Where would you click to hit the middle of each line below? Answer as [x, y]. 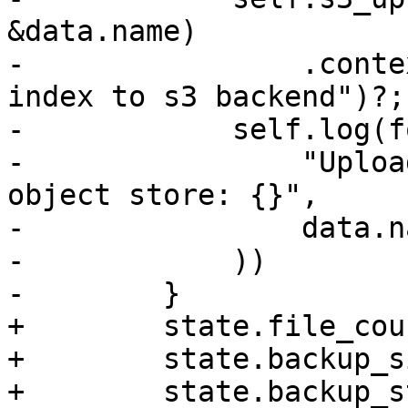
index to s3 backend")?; [206, 97]
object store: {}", [163, 195]
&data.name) [102, 31]
